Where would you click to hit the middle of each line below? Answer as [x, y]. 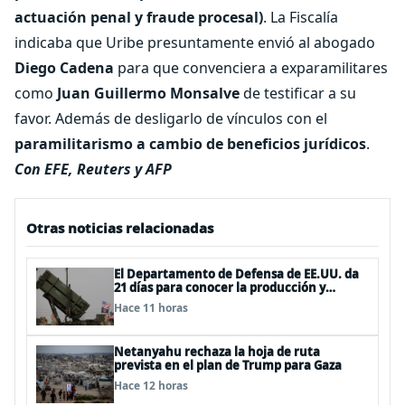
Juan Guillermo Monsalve [150, 93]
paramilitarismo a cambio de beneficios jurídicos [190, 144]
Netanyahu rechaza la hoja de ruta [217, 352]
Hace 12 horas [151, 386]
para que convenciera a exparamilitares [251, 68]
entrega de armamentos [186, 301]
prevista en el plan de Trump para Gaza [228, 365]
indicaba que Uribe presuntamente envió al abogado [195, 42]
